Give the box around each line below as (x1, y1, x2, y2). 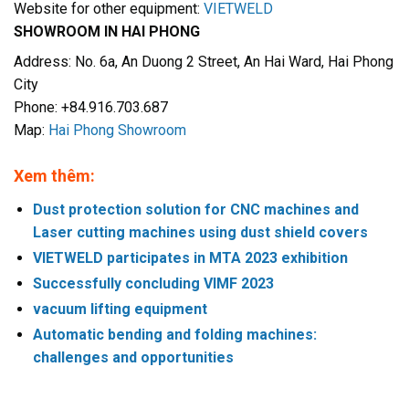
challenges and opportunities (32, 349, 234, 367)
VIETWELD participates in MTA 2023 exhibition (32, 249, 348, 267)
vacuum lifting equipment (32, 300, 207, 319)
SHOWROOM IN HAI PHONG (14, 23, 200, 41)
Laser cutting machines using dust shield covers (32, 224, 368, 242)
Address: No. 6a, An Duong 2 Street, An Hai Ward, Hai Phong (14, 53, 393, 71)
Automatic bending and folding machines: (32, 326, 317, 344)
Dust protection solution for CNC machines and (32, 201, 359, 219)
